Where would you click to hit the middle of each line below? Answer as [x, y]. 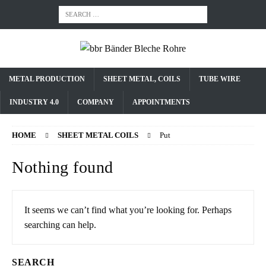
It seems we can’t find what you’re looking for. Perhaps [128, 210]
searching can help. [60, 225]
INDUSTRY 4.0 [34, 102]
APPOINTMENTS [161, 102]
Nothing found [63, 167]
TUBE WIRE [220, 79]
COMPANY [96, 102]
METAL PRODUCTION [47, 79]
